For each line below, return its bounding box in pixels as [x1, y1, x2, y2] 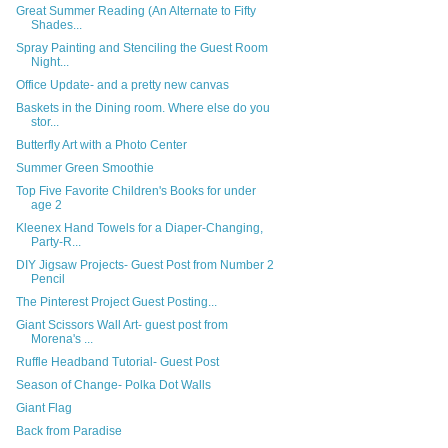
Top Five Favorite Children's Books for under [15, 184, 256, 199]
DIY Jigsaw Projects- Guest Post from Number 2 [15, 258, 274, 273]
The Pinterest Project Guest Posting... [15, 295, 217, 310]
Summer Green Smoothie [15, 161, 154, 176]
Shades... [30, 18, 82, 33]
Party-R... [30, 235, 81, 250]
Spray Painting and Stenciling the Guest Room [15, 41, 268, 56]
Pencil [30, 272, 65, 287]
